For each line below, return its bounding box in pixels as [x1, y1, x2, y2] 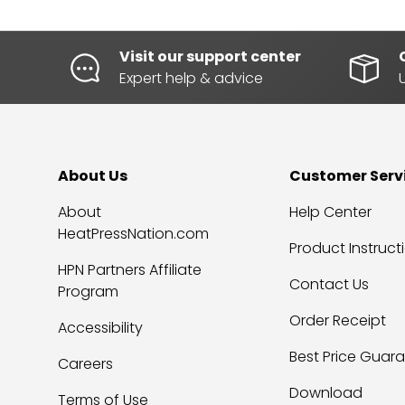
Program [58, 281, 118, 303]
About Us [58, 165, 127, 187]
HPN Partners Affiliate [58, 259, 202, 281]
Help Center [289, 202, 372, 223]
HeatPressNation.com [58, 223, 209, 245]
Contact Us [289, 274, 369, 296]
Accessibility [58, 317, 143, 339]
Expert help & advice [118, 68, 263, 89]
